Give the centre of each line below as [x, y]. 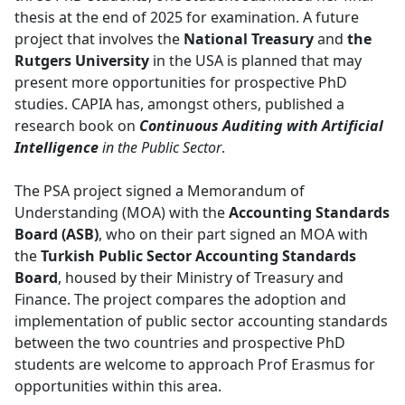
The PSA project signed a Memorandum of [160, 191]
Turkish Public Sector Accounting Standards [198, 256]
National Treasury [249, 39]
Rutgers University [82, 61]
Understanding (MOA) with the [122, 213]
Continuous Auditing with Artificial [261, 126]
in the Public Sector [160, 148]
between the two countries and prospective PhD [180, 343]
